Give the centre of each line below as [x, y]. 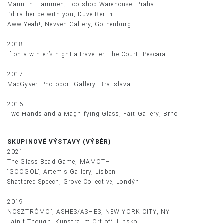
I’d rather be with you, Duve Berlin [60, 15]
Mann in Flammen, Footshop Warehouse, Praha [81, 5]
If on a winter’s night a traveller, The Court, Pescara [87, 55]
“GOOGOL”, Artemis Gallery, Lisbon [62, 172]
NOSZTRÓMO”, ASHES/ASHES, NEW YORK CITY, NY [89, 212]
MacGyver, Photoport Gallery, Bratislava [69, 84]
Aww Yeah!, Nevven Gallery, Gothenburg [70, 25]
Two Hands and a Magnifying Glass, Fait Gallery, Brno [93, 114]
